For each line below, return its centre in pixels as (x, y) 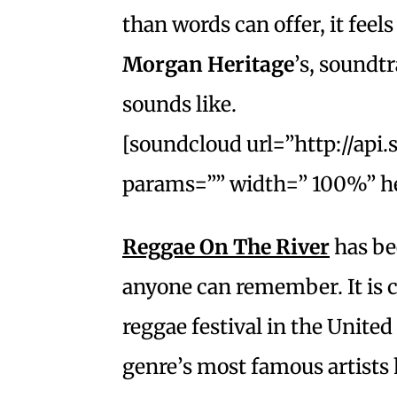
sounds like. (179, 105)
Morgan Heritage (208, 65)
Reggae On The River (226, 247)
